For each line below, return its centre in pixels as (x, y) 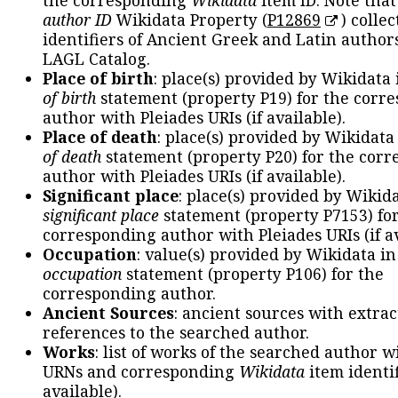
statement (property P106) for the (253, 274)
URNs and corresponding (141, 372)
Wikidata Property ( (190, 20)
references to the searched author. (176, 333)
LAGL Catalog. (96, 59)
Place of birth (98, 79)
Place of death (100, 137)
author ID (77, 20)
